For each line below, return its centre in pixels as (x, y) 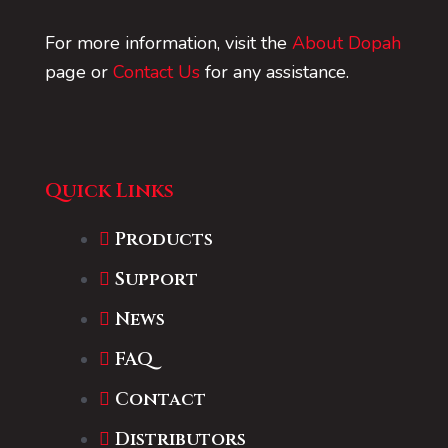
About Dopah (346, 42)
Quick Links (109, 190)
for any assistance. (274, 71)
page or (79, 71)
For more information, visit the (168, 42)
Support (156, 279)
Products (164, 239)
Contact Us (156, 71)
